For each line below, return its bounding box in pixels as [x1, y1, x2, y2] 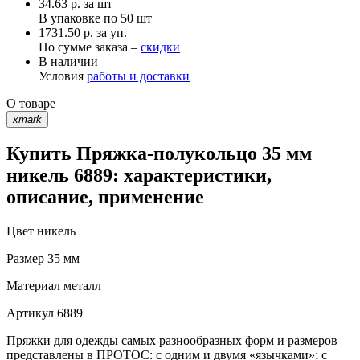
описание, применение [6, 186, 204, 208]
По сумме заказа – [39, 39, 141, 54]
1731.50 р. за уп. [39, 25, 127, 39]
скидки [141, 39, 180, 54]
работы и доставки [87, 68, 190, 83]
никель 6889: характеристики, [6, 165, 272, 186]
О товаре [6, 96, 55, 110]
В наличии [39, 54, 98, 68]
